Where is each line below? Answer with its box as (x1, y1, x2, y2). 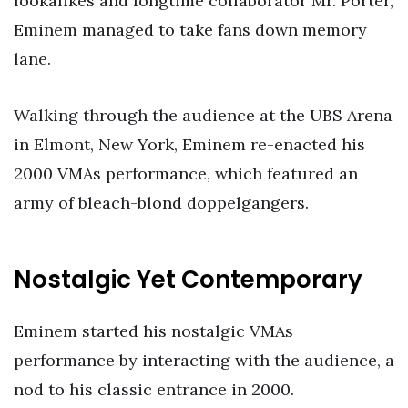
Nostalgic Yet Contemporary (14, 263, 362, 297)
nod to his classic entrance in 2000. (14, 378, 294, 400)
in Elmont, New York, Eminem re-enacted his (14, 133, 365, 155)
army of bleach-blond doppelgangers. (14, 191, 309, 213)
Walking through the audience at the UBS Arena (14, 104, 393, 126)
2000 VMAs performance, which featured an (14, 162, 358, 184)
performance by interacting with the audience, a (14, 349, 394, 371)
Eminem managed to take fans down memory (14, 19, 367, 41)
